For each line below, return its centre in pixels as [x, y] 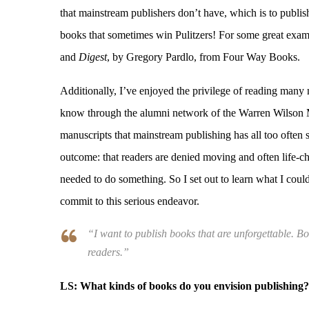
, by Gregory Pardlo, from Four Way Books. [203, 57]
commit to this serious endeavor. [130, 201]
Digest [93, 57]
